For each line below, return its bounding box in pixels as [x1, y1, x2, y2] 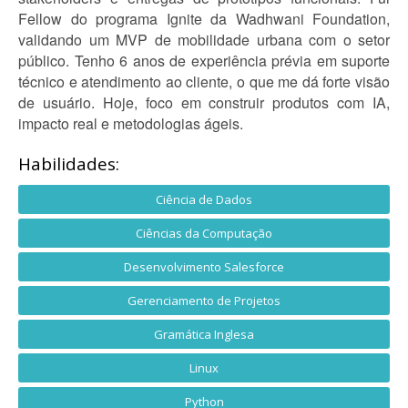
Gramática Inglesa [154, 326, 254, 342]
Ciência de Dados [156, 191, 252, 208]
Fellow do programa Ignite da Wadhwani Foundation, [18, 8, 390, 29]
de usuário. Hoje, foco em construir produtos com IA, [18, 92, 390, 113]
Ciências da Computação [136, 225, 272, 241]
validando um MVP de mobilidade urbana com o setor [18, 29, 390, 50]
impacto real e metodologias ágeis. [18, 113, 243, 134]
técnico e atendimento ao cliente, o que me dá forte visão [18, 71, 390, 92]
